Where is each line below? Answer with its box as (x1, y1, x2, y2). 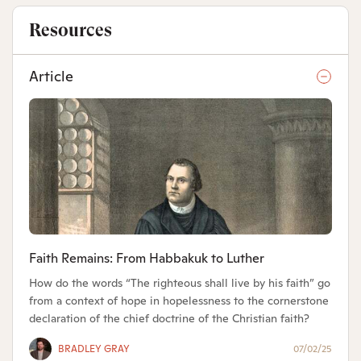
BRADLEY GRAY (58, 342, 130, 356)
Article (29, 66, 73, 85)
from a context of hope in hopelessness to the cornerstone (29, 293, 329, 309)
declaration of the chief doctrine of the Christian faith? (29, 311, 309, 326)
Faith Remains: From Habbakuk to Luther (29, 250, 264, 268)
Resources (29, 19, 112, 40)
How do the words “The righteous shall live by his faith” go (29, 276, 330, 291)
